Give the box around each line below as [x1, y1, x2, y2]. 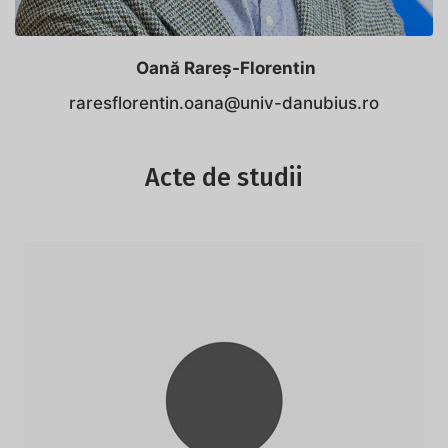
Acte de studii [145, 163, 303, 193]
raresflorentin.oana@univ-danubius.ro [69, 93, 379, 113]
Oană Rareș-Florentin [132, 58, 316, 78]
